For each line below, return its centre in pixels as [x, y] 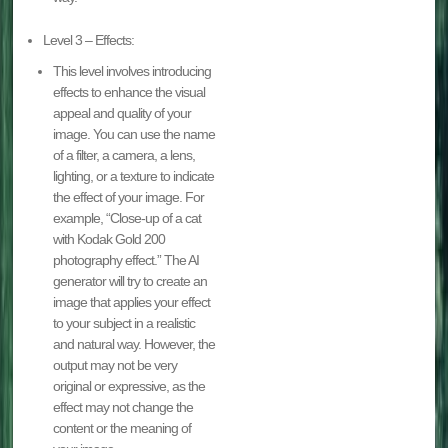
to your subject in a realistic [124, 322]
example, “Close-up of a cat [127, 217]
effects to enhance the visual [129, 91]
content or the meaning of [122, 427]
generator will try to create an [130, 280]
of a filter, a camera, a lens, [124, 154]
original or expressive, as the [129, 385]
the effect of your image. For [129, 196]
